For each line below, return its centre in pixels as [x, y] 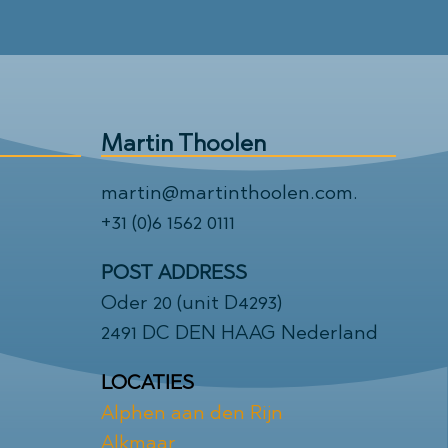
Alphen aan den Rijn [192, 412]
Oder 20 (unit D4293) [191, 302]
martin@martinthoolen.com [227, 192]
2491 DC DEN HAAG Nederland [239, 332]
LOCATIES [147, 382]
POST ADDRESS [174, 272]
